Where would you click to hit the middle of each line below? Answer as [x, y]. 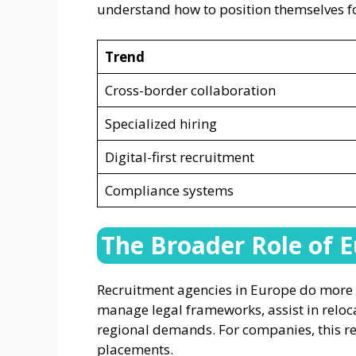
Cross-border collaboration [190, 90]
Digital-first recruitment [179, 157]
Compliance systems [169, 190]
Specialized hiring [161, 123]
